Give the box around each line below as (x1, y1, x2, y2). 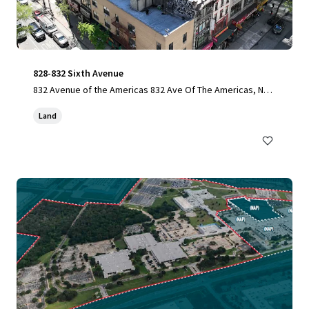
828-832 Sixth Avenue (33, 67, 123, 79)
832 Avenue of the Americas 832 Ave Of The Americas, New (33, 83, 276, 96)
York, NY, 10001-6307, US (33, 97, 132, 110)
